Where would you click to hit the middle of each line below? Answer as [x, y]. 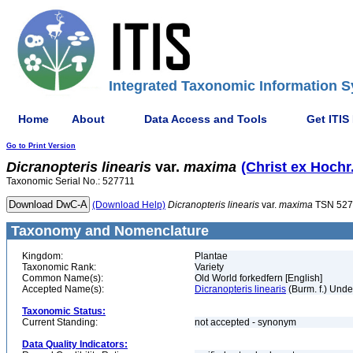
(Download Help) [129, 205]
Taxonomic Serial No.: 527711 [71, 181]
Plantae [211, 256]
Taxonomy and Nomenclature [108, 231]
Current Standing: [60, 322]
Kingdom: [43, 256]
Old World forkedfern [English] [258, 278]
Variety [209, 267]
